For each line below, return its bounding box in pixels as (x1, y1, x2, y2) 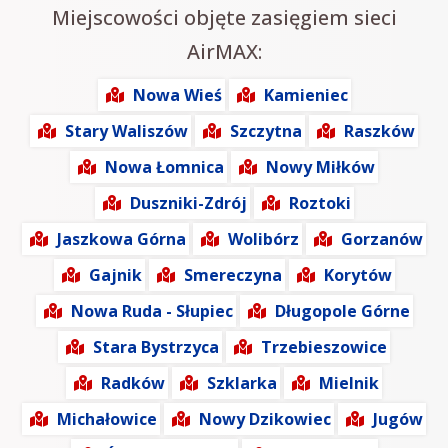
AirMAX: (186, 38, 262, 66)
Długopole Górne (274, 300, 410, 323)
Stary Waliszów (65, 120, 188, 143)
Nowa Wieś (132, 84, 222, 107)
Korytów (323, 264, 392, 287)
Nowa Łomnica (105, 156, 224, 179)
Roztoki (288, 192, 351, 215)
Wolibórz (228, 228, 299, 251)
